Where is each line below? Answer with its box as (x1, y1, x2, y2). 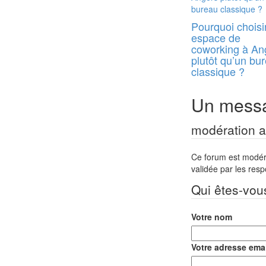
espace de (191, 30, 240, 45)
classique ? (191, 64, 245, 79)
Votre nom (191, 211, 232, 223)
